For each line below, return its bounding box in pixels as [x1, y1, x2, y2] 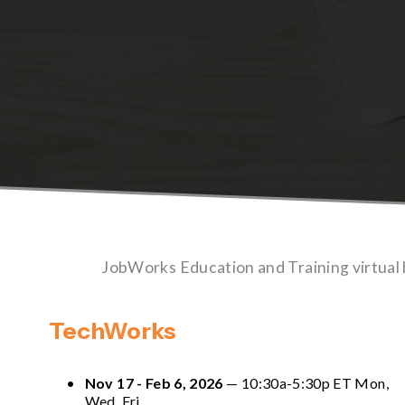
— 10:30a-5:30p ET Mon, [222, 373, 389, 391]
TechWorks [48, 316, 176, 344]
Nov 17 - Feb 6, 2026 [84, 373, 223, 391]
